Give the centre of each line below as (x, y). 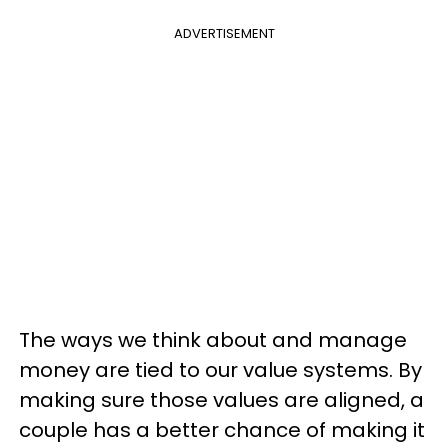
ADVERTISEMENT (224, 33)
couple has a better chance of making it (222, 430)
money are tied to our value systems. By (220, 370)
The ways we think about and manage (213, 340)
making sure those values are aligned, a (221, 400)
